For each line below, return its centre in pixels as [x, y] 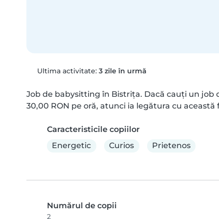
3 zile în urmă [122, 71]
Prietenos [171, 146]
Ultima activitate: [67, 71]
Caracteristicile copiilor [93, 129]
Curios [122, 146]
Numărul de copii [82, 205]
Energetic [72, 146]
